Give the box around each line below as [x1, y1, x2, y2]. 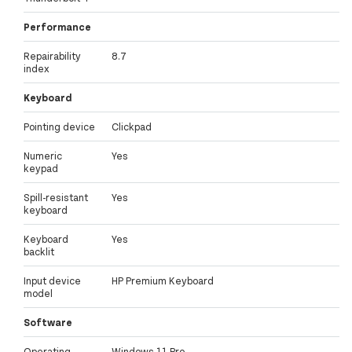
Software [24, 316, 72, 329]
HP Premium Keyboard [112, 274, 214, 288]
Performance [24, 20, 91, 34]
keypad [24, 162, 58, 175]
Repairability [24, 49, 81, 63]
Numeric [24, 149, 62, 163]
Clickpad [112, 120, 152, 134]
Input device [24, 274, 81, 288]
